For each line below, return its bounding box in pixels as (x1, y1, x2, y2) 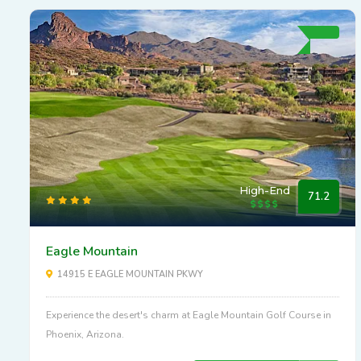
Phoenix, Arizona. (46, 328, 124, 342)
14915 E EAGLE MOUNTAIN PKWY (57, 268, 203, 281)
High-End (239, 184, 290, 197)
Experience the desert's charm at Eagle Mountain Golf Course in (46, 309, 331, 322)
